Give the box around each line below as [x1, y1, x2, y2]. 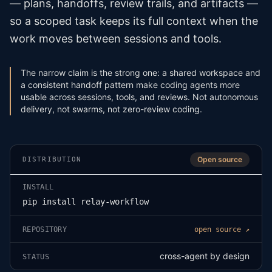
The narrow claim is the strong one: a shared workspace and [21, 67, 260, 78]
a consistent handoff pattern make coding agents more [21, 80, 240, 90]
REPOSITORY [22, 225, 67, 234]
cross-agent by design [160, 251, 250, 261]
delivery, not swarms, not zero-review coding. [21, 104, 202, 114]
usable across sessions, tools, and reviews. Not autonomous [21, 92, 258, 102]
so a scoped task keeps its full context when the [10, 15, 258, 27]
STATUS [22, 253, 49, 261]
